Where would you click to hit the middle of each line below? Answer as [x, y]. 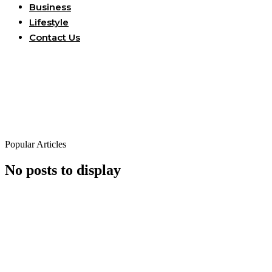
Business [50, 7]
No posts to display [63, 170]
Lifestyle [49, 22]
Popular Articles [36, 144]
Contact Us [55, 38]
